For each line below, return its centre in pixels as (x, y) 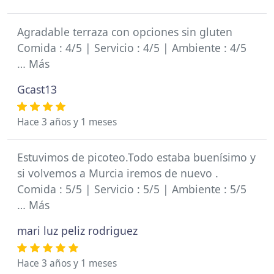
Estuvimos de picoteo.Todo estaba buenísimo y (136, 157)
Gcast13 (37, 89)
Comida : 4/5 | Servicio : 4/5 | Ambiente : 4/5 (132, 48)
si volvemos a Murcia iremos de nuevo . (118, 173)
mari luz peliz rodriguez (77, 231)
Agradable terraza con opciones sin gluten (125, 32)
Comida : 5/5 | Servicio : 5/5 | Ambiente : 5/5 (132, 189)
